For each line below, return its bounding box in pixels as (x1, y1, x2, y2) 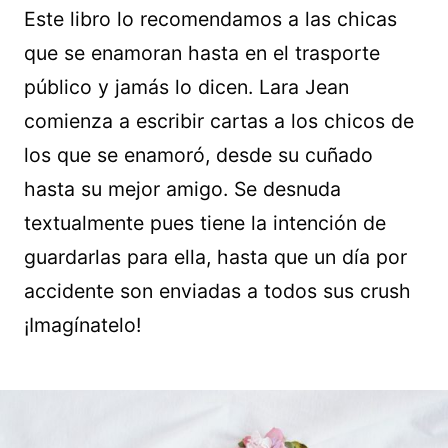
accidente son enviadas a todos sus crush (24, 278, 411, 303)
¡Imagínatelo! (24, 312, 141, 337)
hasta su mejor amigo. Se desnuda (24, 176, 341, 201)
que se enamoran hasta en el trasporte (24, 40, 380, 65)
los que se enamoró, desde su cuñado (24, 142, 373, 167)
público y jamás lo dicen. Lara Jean (24, 74, 349, 99)
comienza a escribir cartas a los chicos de (24, 108, 414, 133)
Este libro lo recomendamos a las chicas (24, 6, 397, 31)
